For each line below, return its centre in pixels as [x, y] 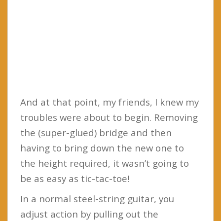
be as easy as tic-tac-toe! [75, 178]
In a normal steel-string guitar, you [97, 198]
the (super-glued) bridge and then [96, 132]
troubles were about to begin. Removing [109, 117]
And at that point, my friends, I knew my [110, 102]
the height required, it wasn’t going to [105, 163]
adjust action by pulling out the [89, 214]
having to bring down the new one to [102, 147]
